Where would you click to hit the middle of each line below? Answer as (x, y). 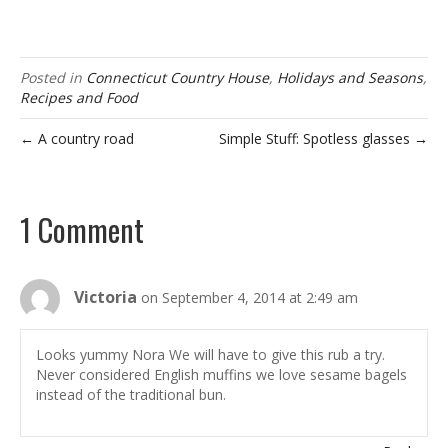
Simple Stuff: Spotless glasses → (323, 139)
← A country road (77, 139)
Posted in (53, 78)
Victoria (105, 297)
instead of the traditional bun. (131, 395)
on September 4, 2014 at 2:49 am (249, 298)
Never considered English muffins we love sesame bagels (221, 375)
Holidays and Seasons (350, 78)
